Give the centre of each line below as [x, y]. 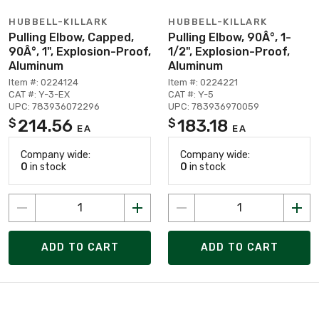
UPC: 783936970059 [214, 106]
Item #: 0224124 [43, 82]
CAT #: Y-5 [191, 94]
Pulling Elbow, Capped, [71, 37]
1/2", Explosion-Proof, [229, 51]
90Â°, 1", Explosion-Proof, [80, 51]
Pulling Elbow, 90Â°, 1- [230, 37]
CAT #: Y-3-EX [39, 94]
